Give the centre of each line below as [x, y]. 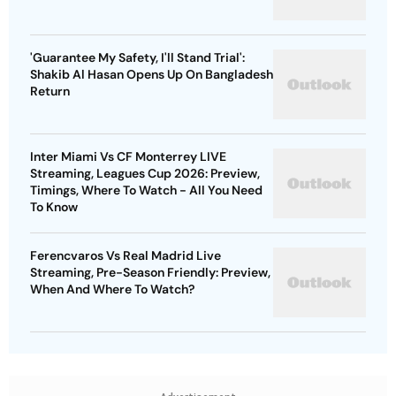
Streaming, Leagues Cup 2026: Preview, [145, 174]
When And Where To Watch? [112, 289]
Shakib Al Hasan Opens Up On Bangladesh [152, 75]
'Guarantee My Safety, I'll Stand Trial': [137, 58]
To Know [54, 207]
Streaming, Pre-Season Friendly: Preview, [150, 273]
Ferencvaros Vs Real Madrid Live [126, 256]
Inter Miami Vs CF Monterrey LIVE [128, 157]
